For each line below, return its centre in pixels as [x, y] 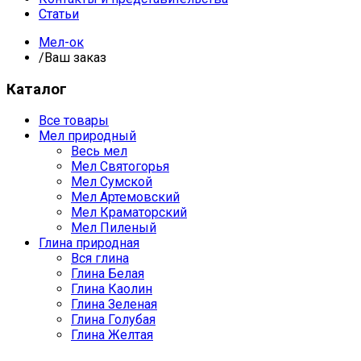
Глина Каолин [112, 289]
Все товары [74, 121]
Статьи [59, 14]
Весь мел [99, 151]
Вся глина [100, 259]
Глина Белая [108, 274]
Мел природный [87, 136]
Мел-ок [61, 42]
